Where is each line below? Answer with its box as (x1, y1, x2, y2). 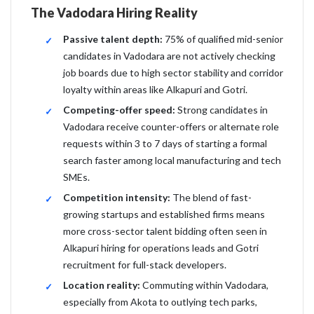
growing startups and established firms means (63, 208, 265, 220)
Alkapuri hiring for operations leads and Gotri (63, 242, 259, 254)
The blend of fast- (170, 191, 252, 203)
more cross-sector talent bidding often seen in (63, 225, 267, 237)
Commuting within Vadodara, (140, 279, 268, 291)
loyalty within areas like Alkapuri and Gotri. (63, 83, 247, 95)
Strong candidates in (175, 104, 268, 116)
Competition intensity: (63, 191, 170, 203)
